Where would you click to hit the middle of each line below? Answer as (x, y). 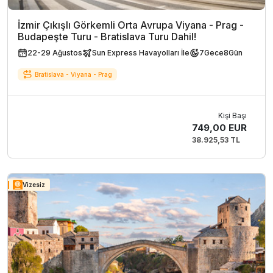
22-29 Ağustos (55, 53)
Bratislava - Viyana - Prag (73, 74)
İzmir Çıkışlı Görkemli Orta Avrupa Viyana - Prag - (131, 25)
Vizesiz (34, 184)
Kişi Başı (232, 116)
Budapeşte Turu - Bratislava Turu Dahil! (107, 37)
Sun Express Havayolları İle (141, 53)
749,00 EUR (219, 128)
